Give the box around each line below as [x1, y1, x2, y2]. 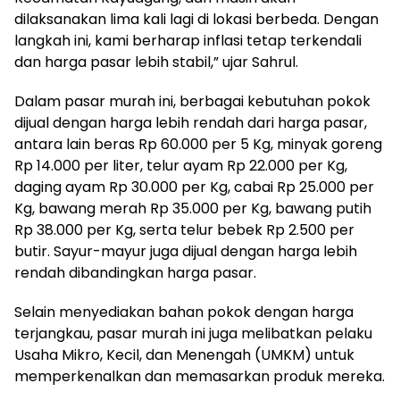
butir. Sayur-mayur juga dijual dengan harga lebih [14, 240, 357, 262]
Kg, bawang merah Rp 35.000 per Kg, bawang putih [14, 197, 371, 219]
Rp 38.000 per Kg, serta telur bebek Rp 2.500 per [14, 219, 354, 240]
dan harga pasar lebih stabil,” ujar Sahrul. [14, 51, 298, 72]
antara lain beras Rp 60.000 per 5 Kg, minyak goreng [14, 133, 382, 154]
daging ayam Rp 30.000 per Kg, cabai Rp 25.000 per [14, 176, 374, 197]
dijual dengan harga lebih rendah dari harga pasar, [14, 112, 367, 133]
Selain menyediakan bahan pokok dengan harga [14, 301, 354, 322]
